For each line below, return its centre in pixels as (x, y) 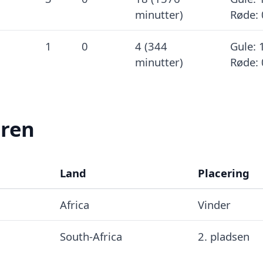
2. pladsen (223, 236)
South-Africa (91, 236)
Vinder (214, 205)
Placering (223, 173)
